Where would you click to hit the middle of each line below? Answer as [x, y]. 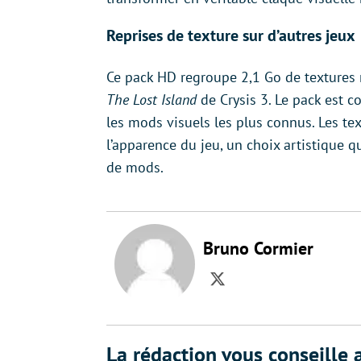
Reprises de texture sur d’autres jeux [231, 35]
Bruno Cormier [258, 248]
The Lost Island [151, 100]
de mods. [135, 167]
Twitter [243, 289]
